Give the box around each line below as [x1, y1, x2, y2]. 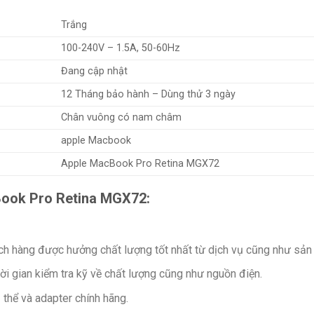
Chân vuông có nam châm [61, 111, 182, 124]
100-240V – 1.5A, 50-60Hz [61, 42, 181, 55]
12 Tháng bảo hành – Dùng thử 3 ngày [61, 88, 236, 101]
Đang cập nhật [61, 65, 128, 78]
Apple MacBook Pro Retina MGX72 [61, 158, 220, 170]
